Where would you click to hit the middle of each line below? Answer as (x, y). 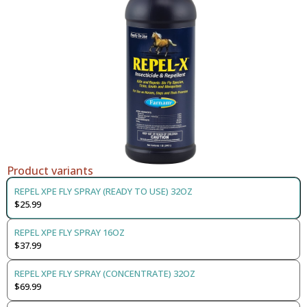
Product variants (50, 170)
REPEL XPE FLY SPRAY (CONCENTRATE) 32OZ (105, 273)
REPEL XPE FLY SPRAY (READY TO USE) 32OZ (103, 191)
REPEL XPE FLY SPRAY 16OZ (70, 232)
